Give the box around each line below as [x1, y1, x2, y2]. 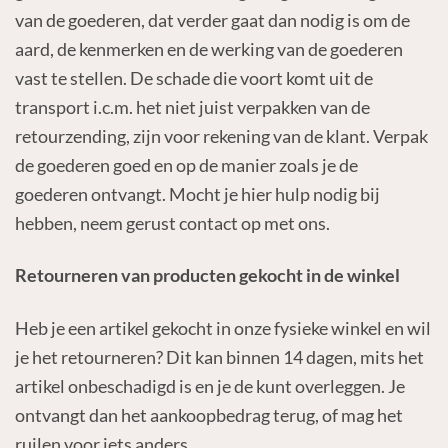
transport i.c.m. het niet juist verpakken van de [14, 95, 370, 118]
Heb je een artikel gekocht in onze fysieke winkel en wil [14, 316, 431, 339]
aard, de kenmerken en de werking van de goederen [14, 37, 403, 60]
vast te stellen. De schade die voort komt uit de [14, 66, 373, 89]
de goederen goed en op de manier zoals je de [14, 153, 358, 176]
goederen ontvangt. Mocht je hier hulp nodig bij [14, 182, 380, 205]
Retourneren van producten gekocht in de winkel [14, 264, 400, 287]
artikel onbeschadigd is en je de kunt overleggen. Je [14, 374, 405, 397]
